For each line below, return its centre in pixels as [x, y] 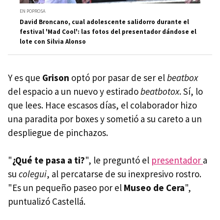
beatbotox [160, 92]
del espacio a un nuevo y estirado [74, 92]
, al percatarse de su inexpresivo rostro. [124, 174]
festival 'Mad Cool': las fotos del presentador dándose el [108, 32]
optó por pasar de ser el [119, 78]
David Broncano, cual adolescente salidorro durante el [104, 22]
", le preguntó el [118, 160]
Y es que [25, 78]
